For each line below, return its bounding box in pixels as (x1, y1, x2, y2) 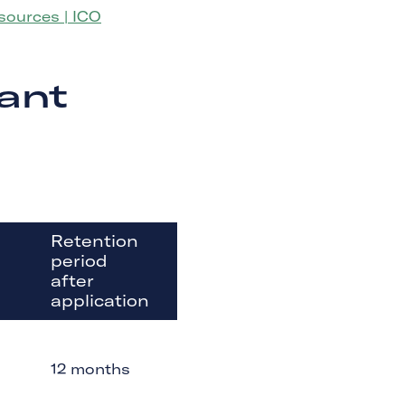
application (51, 290, 149, 311)
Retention (51, 231, 138, 251)
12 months (51, 360, 130, 378)
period (51, 250, 108, 271)
